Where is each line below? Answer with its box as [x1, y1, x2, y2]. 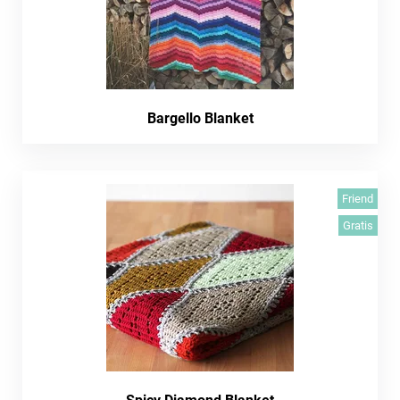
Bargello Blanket [146, 110, 254, 127]
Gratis [343, 219, 373, 232]
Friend [342, 192, 373, 205]
